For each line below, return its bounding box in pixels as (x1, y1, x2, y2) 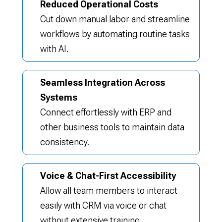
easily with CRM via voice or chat (40, 200, 166, 211)
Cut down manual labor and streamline (40, 14, 190, 24)
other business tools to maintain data (40, 122, 184, 132)
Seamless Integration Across (40, 77, 165, 88)
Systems (40, 92, 77, 103)
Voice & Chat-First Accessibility (40, 170, 176, 181)
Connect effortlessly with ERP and (40, 107, 171, 117)
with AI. (40, 44, 68, 54)
